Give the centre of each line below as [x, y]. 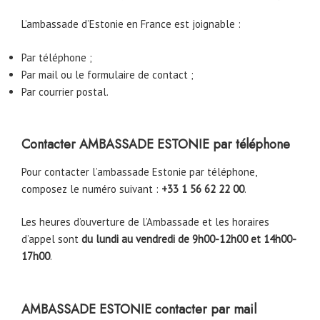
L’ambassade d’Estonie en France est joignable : [131, 24]
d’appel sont [51, 239]
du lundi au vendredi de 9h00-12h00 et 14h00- [189, 239]
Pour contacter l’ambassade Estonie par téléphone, [139, 171]
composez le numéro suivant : [91, 189]
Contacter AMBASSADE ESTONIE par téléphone [156, 145]
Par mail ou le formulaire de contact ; [107, 74]
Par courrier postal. [65, 91]
